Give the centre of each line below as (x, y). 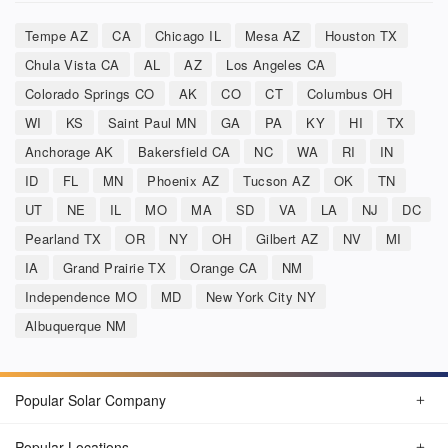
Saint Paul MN (152, 123)
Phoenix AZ (183, 181)
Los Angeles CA (276, 65)
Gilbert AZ (287, 239)
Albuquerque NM (76, 326)
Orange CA (224, 268)
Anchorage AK (69, 152)
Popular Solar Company (90, 400)
